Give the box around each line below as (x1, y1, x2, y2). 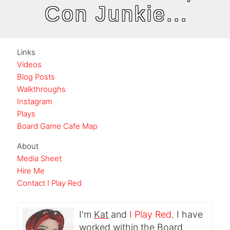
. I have (171, 208, 203, 220)
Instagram (16, 96, 52, 106)
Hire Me (16, 165, 45, 176)
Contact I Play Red (16, 178, 82, 188)
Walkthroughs (16, 84, 66, 94)
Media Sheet (16, 153, 62, 163)
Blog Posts (16, 71, 55, 82)
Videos (16, 59, 42, 69)
